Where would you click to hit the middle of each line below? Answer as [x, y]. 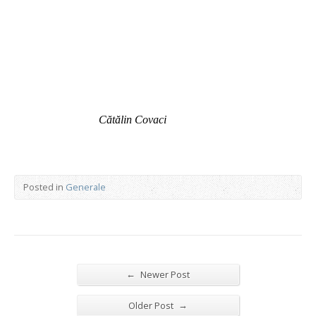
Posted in [44, 187]
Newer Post [164, 274]
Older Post [152, 305]
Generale [86, 187]
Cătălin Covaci [133, 120]
